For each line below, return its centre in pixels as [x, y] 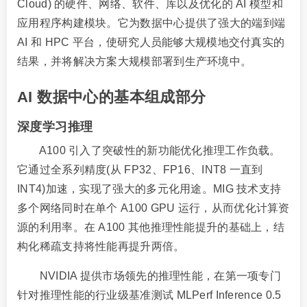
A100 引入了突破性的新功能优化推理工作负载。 [149, 150]
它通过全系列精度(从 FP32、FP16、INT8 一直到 [140, 169]
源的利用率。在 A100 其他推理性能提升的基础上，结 [151, 227]
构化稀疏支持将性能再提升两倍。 [101, 246]
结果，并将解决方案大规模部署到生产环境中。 [135, 61]
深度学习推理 [55, 126]
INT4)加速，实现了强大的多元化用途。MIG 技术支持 [149, 188]
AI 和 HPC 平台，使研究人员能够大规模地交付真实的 [151, 42]
